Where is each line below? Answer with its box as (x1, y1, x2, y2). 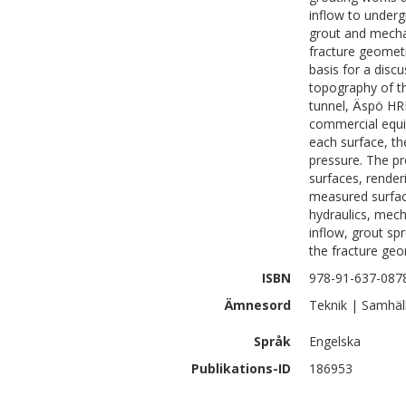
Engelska (309, 333, 361, 350)
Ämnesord (225, 296, 291, 314)
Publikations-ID (191, 360, 291, 377)
